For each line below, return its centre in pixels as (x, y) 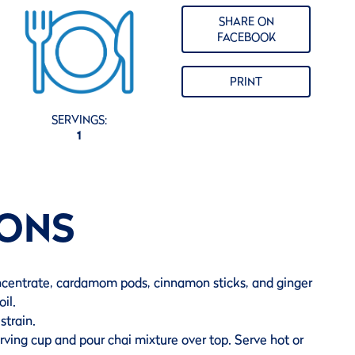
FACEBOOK (246, 37)
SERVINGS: (79, 120)
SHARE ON (246, 21)
